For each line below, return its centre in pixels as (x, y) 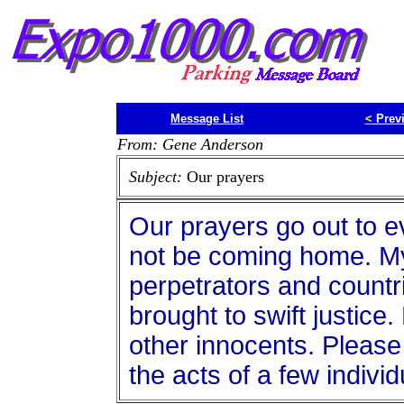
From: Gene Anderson (190, 144)
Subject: (157, 177)
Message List (207, 119)
